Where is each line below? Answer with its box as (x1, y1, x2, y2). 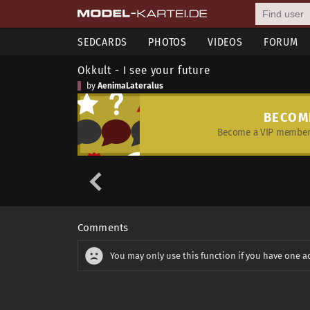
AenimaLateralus (98, 81, 163, 91)
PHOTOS (148, 35, 187, 48)
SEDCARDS (77, 35, 128, 48)
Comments (77, 221, 129, 234)
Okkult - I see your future (77, 63, 210, 77)
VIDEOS (208, 35, 243, 48)
